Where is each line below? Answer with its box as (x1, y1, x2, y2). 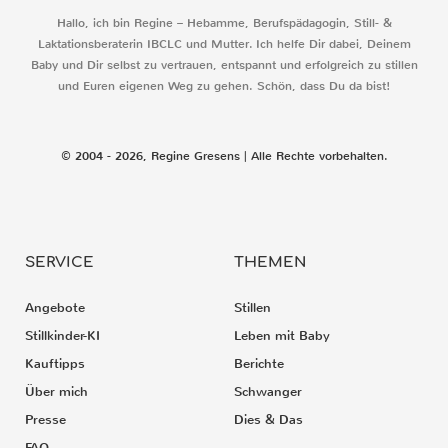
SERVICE (25, 254, 94, 272)
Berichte (234, 355, 284, 373)
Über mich (25, 383, 88, 401)
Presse (25, 411, 66, 429)
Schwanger (234, 383, 302, 401)
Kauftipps (25, 355, 85, 373)
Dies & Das (234, 411, 303, 429)
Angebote (25, 299, 85, 317)
